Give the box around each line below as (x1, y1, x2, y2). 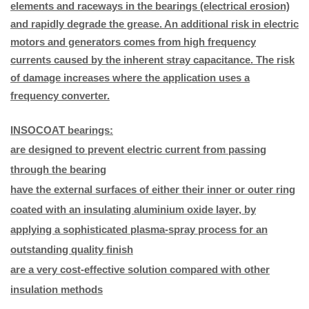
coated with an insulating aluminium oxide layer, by (10, 203, 256, 216)
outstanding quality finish (10, 243, 133, 256)
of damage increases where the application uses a (10, 72, 250, 84)
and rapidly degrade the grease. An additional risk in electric (10, 18, 299, 30)
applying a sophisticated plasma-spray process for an (10, 223, 268, 236)
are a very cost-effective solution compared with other (10, 263, 270, 276)
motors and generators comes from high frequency (10, 36, 256, 48)
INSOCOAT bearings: (10, 124, 113, 137)
